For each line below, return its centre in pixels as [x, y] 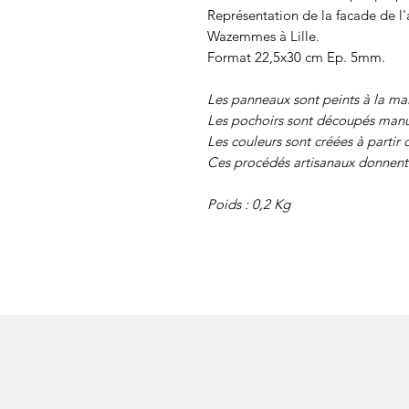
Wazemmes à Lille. [263, 36]
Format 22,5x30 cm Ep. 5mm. [296, 57]
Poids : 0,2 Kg [249, 204]
